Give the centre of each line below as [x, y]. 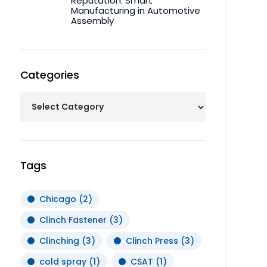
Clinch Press [152, 240]
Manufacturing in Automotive [135, 10]
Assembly [92, 20]
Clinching [59, 240]
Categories [49, 74]
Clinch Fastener [73, 220]
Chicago [58, 199]
